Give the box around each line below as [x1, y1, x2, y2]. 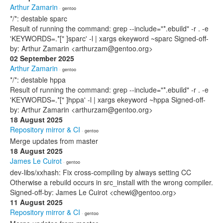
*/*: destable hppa [10, 75, 66, 85]
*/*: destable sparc [10, 13, 67, 23]
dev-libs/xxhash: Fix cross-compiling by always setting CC [10, 167, 191, 177]
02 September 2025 [10, 53, 74, 63]
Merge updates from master [10, 136, 98, 146]
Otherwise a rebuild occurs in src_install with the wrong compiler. [10, 177, 213, 187]
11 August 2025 [10, 197, 63, 207]
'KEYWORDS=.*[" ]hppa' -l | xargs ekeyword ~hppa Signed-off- [10, 95, 206, 105]
